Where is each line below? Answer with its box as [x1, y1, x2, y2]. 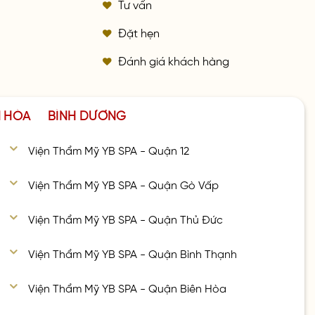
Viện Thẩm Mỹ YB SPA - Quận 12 [28, 143, 190, 155]
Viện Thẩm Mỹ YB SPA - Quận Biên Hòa [28, 281, 227, 293]
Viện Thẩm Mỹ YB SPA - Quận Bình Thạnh [28, 247, 238, 259]
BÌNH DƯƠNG [48, 108, 127, 121]
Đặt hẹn [118, 26, 160, 38]
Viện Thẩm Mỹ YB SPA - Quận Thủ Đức [28, 212, 224, 224]
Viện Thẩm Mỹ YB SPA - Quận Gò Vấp [28, 178, 219, 189]
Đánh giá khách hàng [118, 54, 230, 66]
